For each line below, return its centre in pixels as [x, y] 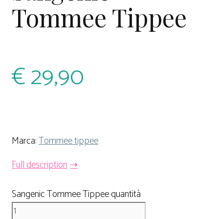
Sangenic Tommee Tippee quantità [76, 195]
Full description [40, 165]
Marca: [25, 141]
